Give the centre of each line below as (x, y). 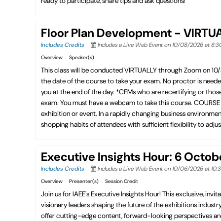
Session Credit (122, 182)
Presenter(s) (84, 182)
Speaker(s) (82, 58)
